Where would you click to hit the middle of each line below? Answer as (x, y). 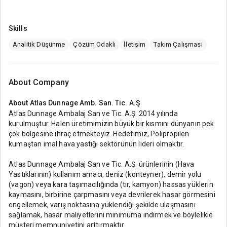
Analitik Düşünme (39, 45)
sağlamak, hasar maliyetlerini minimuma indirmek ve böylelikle (111, 215)
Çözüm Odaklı (94, 45)
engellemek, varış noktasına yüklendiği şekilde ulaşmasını (102, 204)
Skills (18, 28)
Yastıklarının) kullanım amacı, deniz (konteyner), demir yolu (105, 174)
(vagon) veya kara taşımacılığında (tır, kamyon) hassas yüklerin (111, 184)
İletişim (135, 45)
